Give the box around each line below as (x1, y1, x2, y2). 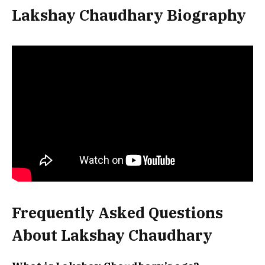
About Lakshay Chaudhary (12, 225, 212, 245)
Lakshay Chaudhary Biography (12, 5, 246, 25)
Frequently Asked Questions (12, 203, 223, 223)
